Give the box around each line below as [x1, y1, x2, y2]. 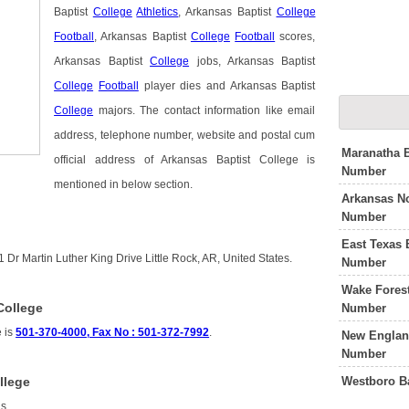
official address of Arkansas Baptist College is [54, 154, 316, 166]
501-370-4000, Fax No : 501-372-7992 [16, 327, 210, 339]
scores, [275, 31, 316, 43]
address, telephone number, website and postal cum [54, 130, 316, 142]
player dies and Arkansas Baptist [138, 80, 316, 92]
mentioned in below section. [54, 179, 194, 191]
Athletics [136, 6, 179, 18]
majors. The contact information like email [93, 105, 316, 117]
